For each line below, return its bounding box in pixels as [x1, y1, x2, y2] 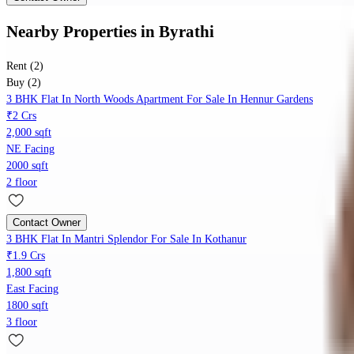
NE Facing [6, 143, 55, 156]
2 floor [6, 176, 37, 189]
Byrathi [159, 21, 214, 41]
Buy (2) [6, 77, 41, 89]
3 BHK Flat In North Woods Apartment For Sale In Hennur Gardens [6, 93, 313, 106]
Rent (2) [6, 60, 43, 73]
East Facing [6, 283, 58, 296]
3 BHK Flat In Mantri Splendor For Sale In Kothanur [6, 233, 247, 246]
